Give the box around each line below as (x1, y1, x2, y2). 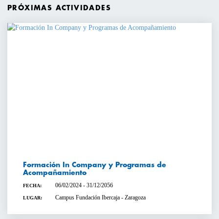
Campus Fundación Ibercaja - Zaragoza (55, 194, 146, 201)
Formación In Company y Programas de (23, 161, 166, 168)
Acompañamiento (23, 169, 87, 176)
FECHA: (23, 182, 42, 188)
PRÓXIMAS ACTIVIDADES (7, 4, 111, 11)
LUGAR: (23, 195, 42, 201)
